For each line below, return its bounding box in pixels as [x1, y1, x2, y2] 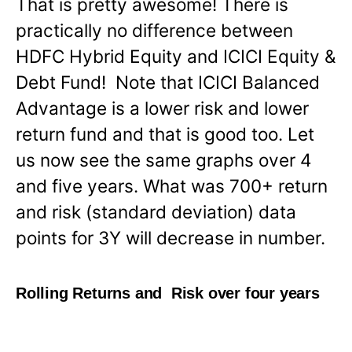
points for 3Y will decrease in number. [16, 226, 325, 248]
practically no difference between [16, 19, 293, 41]
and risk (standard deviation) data [16, 200, 296, 222]
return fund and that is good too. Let [16, 123, 314, 145]
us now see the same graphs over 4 [16, 148, 312, 170]
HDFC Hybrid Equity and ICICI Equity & [16, 45, 335, 67]
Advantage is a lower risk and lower [16, 97, 309, 119]
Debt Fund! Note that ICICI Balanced [16, 71, 320, 93]
